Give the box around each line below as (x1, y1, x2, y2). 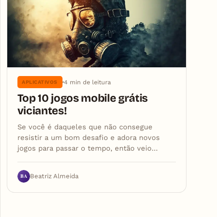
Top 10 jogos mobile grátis (17, 91, 148, 105)
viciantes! (17, 104, 67, 117)
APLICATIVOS (22, 78, 58, 85)
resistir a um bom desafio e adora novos (17, 133, 160, 142)
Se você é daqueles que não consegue (17, 122, 153, 131)
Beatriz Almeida (30, 172, 78, 180)
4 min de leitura (63, 78, 111, 86)
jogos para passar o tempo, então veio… (17, 143, 158, 153)
